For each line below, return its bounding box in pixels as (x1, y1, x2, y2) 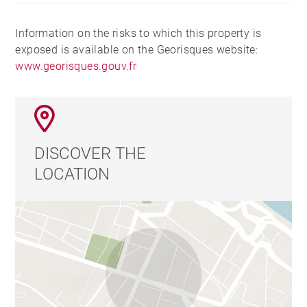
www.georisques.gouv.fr (15, 59, 137, 73)
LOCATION (34, 164, 110, 184)
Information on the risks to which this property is (15, 26, 262, 40)
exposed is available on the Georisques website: (15, 42, 258, 56)
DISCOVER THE (34, 143, 147, 163)
